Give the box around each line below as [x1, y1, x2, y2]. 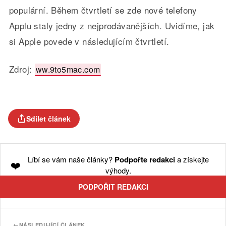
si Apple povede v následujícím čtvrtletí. [9, 35, 169, 48]
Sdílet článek [26, 114, 71, 124]
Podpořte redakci [114, 154, 175, 165]
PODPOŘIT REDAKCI [78, 182, 148, 192]
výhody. [105, 165, 131, 176]
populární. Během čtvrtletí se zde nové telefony [9, 4, 197, 17]
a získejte [175, 154, 209, 165]
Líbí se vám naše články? [27, 154, 115, 165]
